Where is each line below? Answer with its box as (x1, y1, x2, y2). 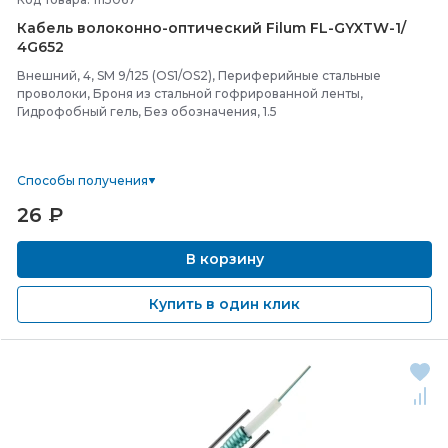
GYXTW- (334, 19, 395, 37)
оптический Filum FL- (168, 19, 334, 37)
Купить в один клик (149, 295, 300, 313)
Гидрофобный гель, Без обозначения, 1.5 (17, 104, 277, 119)
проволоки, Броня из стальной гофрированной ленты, (17, 86, 363, 101)
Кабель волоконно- (17, 19, 168, 37)
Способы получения (17, 173, 148, 188)
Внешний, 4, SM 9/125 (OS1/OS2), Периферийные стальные (17, 68, 381, 83)
